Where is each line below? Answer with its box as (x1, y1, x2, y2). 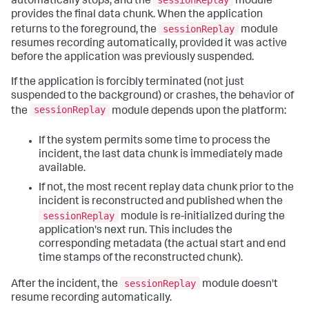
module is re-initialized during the (119, 211, 285, 223)
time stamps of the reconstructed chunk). (39, 252, 243, 264)
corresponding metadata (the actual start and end (39, 239, 286, 250)
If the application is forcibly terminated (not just (11, 77, 244, 88)
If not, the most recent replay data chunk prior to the (39, 183, 294, 195)
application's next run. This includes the (39, 225, 232, 237)
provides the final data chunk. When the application (11, 10, 263, 21)
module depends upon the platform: (110, 106, 286, 117)
